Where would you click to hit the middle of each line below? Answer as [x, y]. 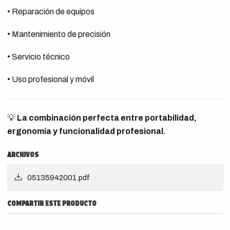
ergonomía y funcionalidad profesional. [86, 131]
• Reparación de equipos [51, 12]
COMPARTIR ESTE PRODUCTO [52, 203]
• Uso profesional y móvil [50, 79]
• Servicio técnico [38, 57]
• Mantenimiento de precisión [59, 34]
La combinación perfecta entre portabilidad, [107, 118]
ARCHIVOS [23, 155]
